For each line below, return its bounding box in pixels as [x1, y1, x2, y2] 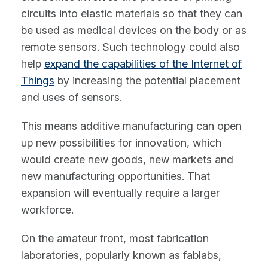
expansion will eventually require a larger [21, 187, 220, 200]
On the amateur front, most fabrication [21, 232, 209, 245]
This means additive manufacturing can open [21, 120, 242, 133]
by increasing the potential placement [54, 74, 240, 87]
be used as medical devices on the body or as [21, 24, 246, 37]
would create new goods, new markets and [21, 153, 233, 166]
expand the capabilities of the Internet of [44, 57, 242, 71]
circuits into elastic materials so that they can [21, 7, 242, 20]
